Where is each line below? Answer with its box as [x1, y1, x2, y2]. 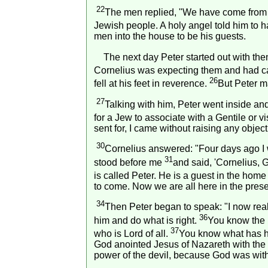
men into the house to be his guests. [93, 31, 246, 42]
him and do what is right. [93, 215, 199, 226]
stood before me [93, 157, 165, 167]
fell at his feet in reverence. [93, 78, 209, 89]
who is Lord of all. [93, 228, 170, 239]
